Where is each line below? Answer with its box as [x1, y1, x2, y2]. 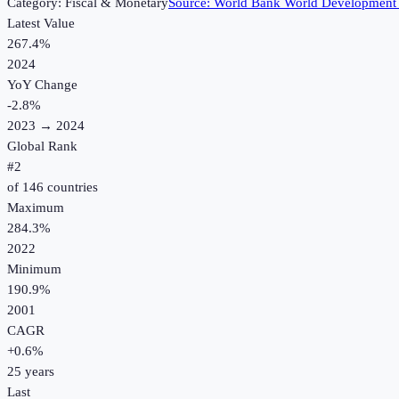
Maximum [7, 200, 64, 216]
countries [44, 180, 98, 195]
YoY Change [7, 77, 77, 93]
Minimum [7, 262, 61, 277]
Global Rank [7, 139, 77, 154]
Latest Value [7, 16, 75, 31]
